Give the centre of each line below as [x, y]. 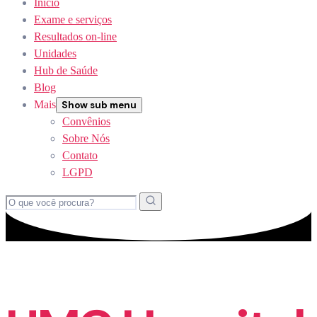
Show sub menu [99, 105]
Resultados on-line [75, 36]
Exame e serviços [73, 19]
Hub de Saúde [66, 70]
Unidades [55, 53]
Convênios [86, 121]
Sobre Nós [86, 138]
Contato [80, 155]
